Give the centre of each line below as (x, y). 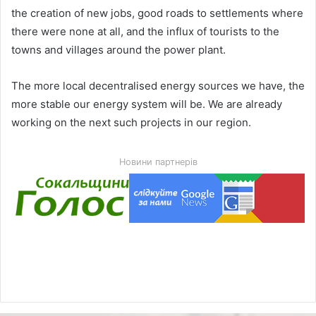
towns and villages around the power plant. (119, 50)
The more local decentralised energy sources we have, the (158, 86)
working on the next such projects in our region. (131, 123)
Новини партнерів (158, 162)
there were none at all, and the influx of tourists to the (145, 32)
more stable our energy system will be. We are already (147, 104)
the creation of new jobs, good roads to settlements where (157, 13)
